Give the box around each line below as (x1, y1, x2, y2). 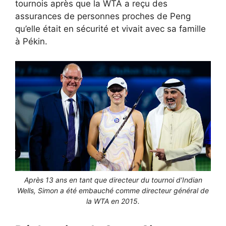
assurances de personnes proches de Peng (15, 11, 191, 22)
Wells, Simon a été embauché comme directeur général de (17, 186, 209, 195)
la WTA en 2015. (86, 196, 140, 205)
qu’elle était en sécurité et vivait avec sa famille (15, 24, 206, 34)
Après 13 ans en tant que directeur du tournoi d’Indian (24, 175, 202, 184)
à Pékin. (15, 36, 47, 47)
